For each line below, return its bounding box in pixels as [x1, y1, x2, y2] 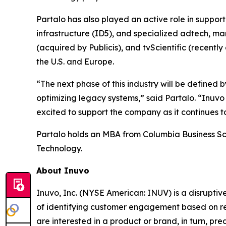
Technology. [36, 143, 82, 153]
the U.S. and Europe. [36, 56, 114, 67]
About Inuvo [36, 165, 89, 176]
